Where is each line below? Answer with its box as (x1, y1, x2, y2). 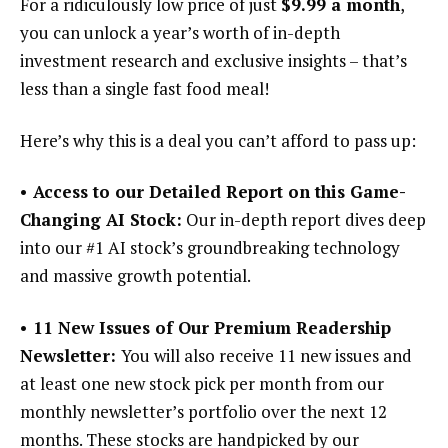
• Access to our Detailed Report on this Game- (20, 180, 406, 204)
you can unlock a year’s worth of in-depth (20, 20, 340, 44)
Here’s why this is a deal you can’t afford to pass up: (20, 128, 416, 152)
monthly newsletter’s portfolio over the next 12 (20, 400, 387, 424)
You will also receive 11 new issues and (121, 344, 412, 368)
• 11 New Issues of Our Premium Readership (20, 316, 391, 340)
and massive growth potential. (20, 264, 251, 288)
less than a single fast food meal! (20, 76, 269, 100)
